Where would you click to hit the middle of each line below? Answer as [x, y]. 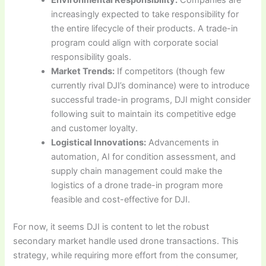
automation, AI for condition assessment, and [144, 156]
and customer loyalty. [95, 128]
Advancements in [183, 142]
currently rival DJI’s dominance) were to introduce [151, 85]
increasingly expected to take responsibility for [145, 14]
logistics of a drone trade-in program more [137, 185]
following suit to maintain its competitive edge [144, 114]
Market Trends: [83, 71]
